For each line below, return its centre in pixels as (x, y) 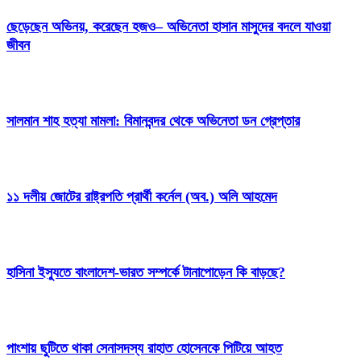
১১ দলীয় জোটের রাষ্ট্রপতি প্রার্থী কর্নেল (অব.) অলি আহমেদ (142, 196)
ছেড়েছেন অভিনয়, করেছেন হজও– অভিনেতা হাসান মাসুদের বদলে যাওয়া (168, 27)
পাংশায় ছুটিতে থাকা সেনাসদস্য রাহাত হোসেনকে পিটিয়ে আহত (144, 348)
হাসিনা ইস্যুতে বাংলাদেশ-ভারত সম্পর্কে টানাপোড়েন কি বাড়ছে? (146, 272)
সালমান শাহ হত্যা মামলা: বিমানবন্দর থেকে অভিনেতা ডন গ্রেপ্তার (153, 120)
